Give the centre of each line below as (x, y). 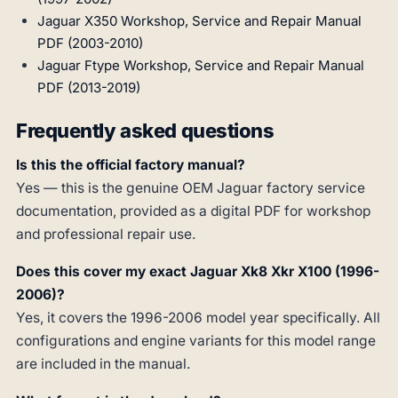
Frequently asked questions (145, 131)
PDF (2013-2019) (89, 88)
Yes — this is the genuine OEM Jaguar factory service (191, 188)
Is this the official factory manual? (131, 165)
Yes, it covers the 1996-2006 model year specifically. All (198, 318)
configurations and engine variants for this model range (196, 341)
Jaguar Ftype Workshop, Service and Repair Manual (201, 66)
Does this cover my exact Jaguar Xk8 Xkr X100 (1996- (198, 272)
